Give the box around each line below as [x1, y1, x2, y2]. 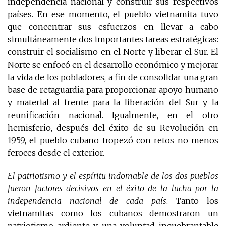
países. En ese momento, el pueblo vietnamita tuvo [8, 9, 218, 20]
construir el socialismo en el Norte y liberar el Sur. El [8, 47, 218, 58]
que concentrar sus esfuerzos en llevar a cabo [8, 22, 218, 32]
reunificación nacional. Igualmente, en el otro [8, 110, 218, 121]
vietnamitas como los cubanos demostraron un [8, 208, 218, 219]
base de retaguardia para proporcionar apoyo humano [8, 85, 218, 95]
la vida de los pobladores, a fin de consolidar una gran [8, 72, 218, 83]
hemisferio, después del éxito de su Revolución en [8, 123, 218, 133]
